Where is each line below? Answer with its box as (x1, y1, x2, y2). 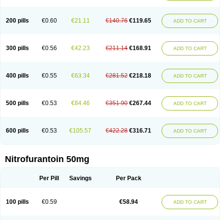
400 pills (6, 72, 29, 79)
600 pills (6, 127, 29, 134)
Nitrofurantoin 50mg (5, 154, 89, 164)
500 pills (6, 100, 29, 107)
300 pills (6, 45, 29, 52)
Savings (69, 175, 92, 182)
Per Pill (39, 175, 59, 182)
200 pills (6, 17, 29, 24)
